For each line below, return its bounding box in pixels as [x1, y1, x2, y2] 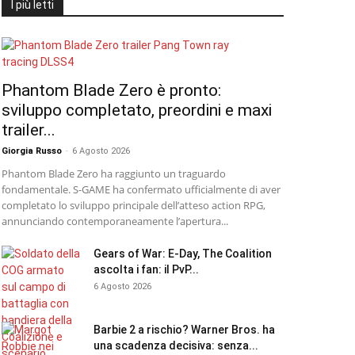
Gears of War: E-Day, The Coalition [94, 247, 272, 260]
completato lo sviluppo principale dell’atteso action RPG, [2, 198, 265, 212]
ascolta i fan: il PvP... [94, 263, 199, 276]
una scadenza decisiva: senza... [94, 339, 258, 352]
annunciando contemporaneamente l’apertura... [2, 214, 228, 228]
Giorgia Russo [2, 146, 62, 156]
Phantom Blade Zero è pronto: [2, 81, 221, 100]
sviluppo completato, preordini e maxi [2, 101, 272, 120]
